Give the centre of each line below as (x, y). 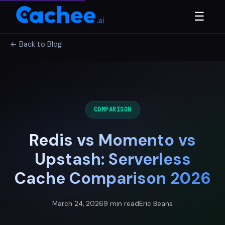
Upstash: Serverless (113, 159)
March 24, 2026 (78, 204)
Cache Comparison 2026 (113, 178)
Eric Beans (156, 204)
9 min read (121, 204)
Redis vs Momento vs (113, 140)
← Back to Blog (36, 44)
